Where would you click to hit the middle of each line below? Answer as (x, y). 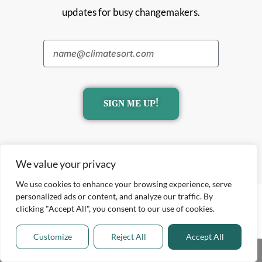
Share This (131, 250)
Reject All (128, 237)
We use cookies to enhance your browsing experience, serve (124, 184)
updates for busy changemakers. (131, 12)
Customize (52, 237)
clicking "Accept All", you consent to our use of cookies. (115, 208)
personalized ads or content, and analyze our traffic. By (114, 196)
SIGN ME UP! (131, 104)
